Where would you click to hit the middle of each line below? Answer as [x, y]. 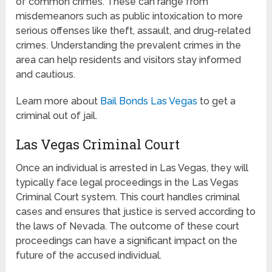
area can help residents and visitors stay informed [129, 59]
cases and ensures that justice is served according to [136, 211]
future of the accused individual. [89, 255]
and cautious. [46, 74]
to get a [217, 101]
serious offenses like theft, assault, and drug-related [134, 30]
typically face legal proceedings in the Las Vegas [127, 182]
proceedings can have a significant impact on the [127, 240]
